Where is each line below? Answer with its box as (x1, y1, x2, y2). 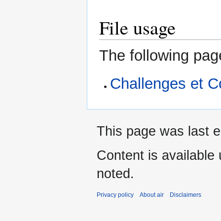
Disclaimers (170, 191, 201, 198)
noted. (97, 166, 134, 181)
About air (140, 191, 164, 198)
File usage (99, 15, 176, 40)
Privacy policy (97, 191, 134, 198)
